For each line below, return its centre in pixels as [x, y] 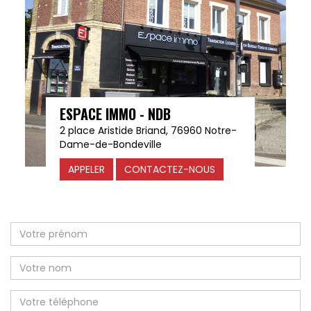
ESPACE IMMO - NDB [115, 114]
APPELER [86, 170]
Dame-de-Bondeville [110, 145]
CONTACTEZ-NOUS [169, 170]
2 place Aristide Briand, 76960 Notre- [148, 131]
